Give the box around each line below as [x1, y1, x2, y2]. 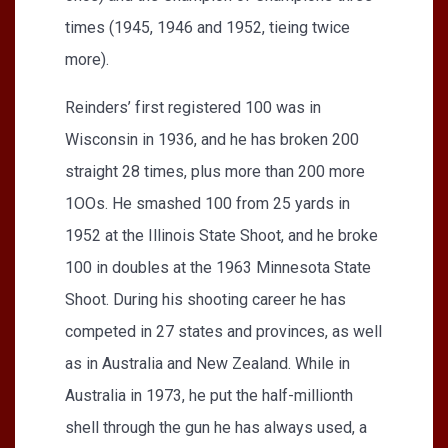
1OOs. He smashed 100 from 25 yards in [65, 193, 350, 213]
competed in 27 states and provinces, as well [65, 321, 382, 341]
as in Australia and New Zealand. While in [65, 353, 350, 373]
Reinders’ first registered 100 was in [65, 97, 321, 117]
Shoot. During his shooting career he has [65, 289, 346, 309]
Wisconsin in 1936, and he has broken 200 [65, 129, 359, 149]
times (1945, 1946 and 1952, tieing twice [65, 17, 350, 37]
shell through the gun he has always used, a [65, 417, 367, 437]
